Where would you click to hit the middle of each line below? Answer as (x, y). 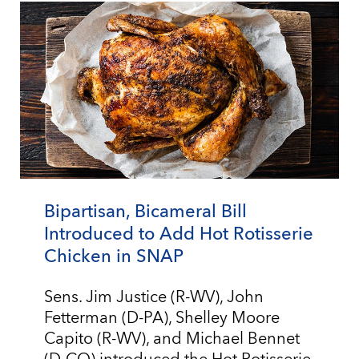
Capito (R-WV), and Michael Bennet (172, 339)
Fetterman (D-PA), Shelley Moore (162, 319)
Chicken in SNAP (114, 257)
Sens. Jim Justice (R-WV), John (154, 298)
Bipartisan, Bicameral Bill (145, 212)
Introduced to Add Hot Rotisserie (179, 234)
